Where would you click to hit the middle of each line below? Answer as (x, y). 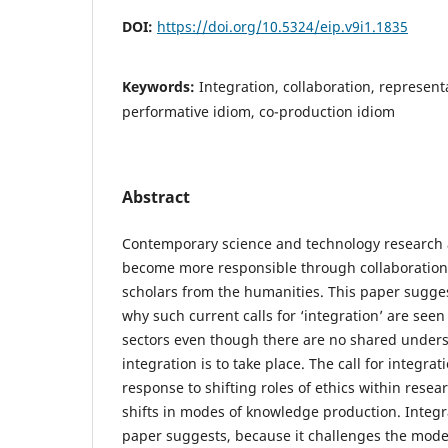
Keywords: (160, 86)
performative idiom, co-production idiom (258, 111)
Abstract (156, 196)
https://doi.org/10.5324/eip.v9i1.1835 (282, 26)
